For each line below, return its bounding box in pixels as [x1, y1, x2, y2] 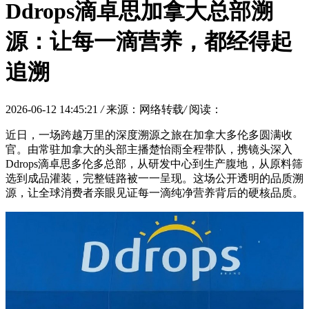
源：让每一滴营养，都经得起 [6, 29, 292, 54]
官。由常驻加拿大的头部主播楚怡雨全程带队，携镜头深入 [6, 143, 292, 155]
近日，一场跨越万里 [6, 128, 105, 141]
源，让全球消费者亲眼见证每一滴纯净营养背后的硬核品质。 [6, 186, 303, 199]
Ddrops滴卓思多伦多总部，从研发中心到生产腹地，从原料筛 [6, 157, 303, 170]
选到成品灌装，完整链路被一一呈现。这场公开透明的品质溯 [6, 172, 303, 184]
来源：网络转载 [106, 103, 183, 115]
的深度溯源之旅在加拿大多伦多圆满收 [105, 128, 292, 141]
